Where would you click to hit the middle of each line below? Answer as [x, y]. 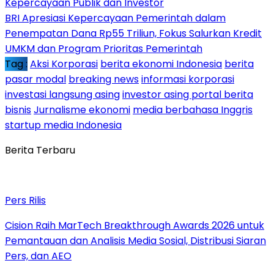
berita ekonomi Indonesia [161, 64]
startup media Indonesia [63, 125]
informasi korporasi [188, 79]
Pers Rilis [25, 200]
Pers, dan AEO [38, 256]
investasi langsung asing [62, 94]
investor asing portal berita [188, 94]
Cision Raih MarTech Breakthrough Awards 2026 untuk [135, 225]
